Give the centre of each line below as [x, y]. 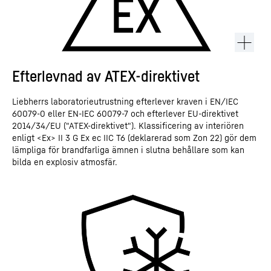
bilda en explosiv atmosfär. [65, 162]
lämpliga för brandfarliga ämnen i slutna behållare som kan [128, 150]
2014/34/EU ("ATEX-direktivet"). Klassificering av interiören [128, 126]
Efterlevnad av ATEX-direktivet [106, 76]
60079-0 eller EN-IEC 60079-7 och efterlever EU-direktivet [125, 113]
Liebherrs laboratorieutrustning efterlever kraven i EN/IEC [125, 101]
